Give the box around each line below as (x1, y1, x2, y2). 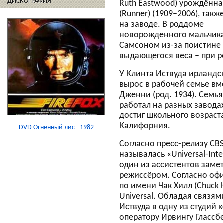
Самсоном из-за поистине (119, 41, 221, 50)
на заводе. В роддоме (119, 20, 204, 29)
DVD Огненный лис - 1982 (18, 124, 94, 131)
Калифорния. (119, 122, 170, 130)
